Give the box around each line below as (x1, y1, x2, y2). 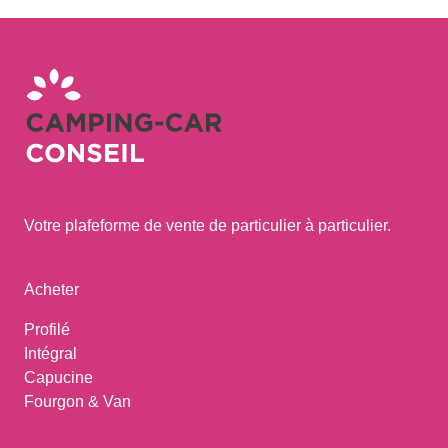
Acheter (24, 281, 79, 298)
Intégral (24, 345, 77, 362)
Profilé (24, 321, 70, 338)
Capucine (24, 369, 93, 386)
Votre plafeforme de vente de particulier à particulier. (24, 217, 391, 234)
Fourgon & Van (24, 393, 131, 410)
